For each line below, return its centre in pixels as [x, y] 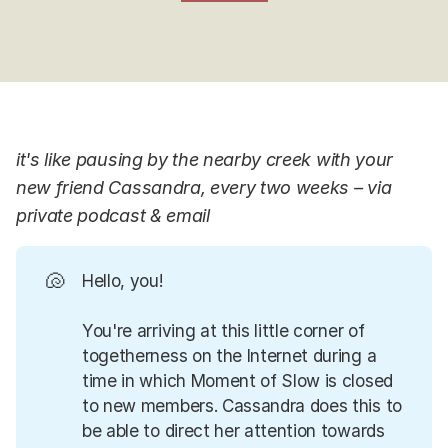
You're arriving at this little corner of [223, 330]
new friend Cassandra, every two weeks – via [204, 187]
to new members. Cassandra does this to [242, 405]
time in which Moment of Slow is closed [237, 380]
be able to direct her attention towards [233, 430]
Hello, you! [123, 280]
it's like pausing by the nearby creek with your [204, 159]
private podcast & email [113, 215]
